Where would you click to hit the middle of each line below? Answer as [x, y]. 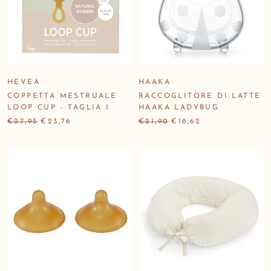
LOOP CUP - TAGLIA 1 [59, 107]
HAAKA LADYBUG [179, 107]
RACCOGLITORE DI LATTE [200, 96]
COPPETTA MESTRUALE [62, 96]
